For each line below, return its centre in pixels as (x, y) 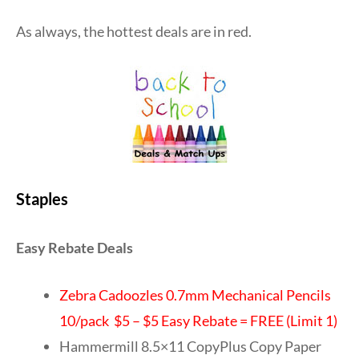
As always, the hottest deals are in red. (134, 31)
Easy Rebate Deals (75, 247)
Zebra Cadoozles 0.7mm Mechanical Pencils (195, 294)
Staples (42, 198)
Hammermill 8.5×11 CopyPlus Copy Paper (190, 346)
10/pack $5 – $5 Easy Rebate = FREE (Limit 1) (198, 320)
